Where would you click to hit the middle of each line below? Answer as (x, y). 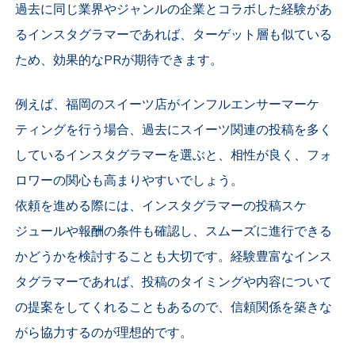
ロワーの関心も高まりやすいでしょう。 (130, 181)
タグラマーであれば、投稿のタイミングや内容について (174, 282)
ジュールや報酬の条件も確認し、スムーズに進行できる (174, 232)
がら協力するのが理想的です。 (104, 333)
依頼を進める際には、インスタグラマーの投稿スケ (161, 206)
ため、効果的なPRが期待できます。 (119, 61)
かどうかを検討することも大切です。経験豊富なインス (174, 257)
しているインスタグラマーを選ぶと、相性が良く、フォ (174, 156)
